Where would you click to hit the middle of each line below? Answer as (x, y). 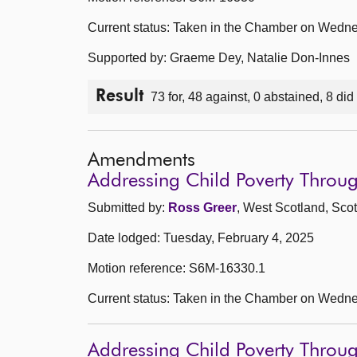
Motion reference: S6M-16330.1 (177, 268)
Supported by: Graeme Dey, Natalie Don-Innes (219, 58)
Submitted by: (128, 207)
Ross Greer (202, 207)
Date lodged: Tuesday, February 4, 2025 (201, 237)
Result (120, 97)
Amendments (141, 160)
